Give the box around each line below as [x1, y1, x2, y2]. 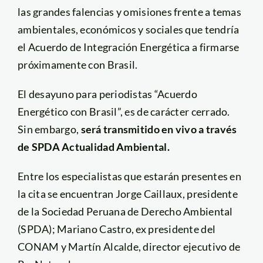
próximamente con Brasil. [17, 58, 138, 71]
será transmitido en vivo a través [80, 122, 237, 136]
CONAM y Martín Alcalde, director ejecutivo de [17, 240, 241, 253]
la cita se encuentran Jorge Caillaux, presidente [17, 187, 238, 200]
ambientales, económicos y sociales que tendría [17, 22, 240, 36]
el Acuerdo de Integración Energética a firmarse [17, 40, 240, 53]
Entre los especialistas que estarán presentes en [17, 169, 241, 183]
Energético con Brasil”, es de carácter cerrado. [17, 104, 230, 118]
